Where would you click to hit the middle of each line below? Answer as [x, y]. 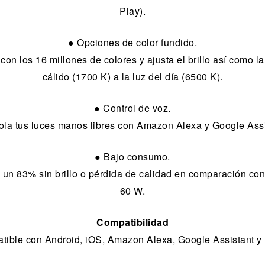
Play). [132, 11]
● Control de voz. [132, 108]
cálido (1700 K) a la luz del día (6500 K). [132, 77]
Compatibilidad [132, 222]
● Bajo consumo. [132, 157]
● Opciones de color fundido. [132, 43]
